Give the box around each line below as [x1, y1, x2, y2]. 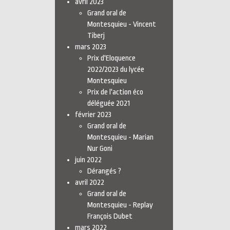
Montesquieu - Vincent [87, 20, 156, 29]
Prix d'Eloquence [87, 54, 136, 63]
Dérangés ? [87, 167, 121, 176]
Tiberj [87, 31, 105, 40]
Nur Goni [87, 144, 112, 153]
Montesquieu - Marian [87, 133, 154, 142]
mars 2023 [75, 43, 106, 51]
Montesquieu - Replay [87, 201, 153, 209]
